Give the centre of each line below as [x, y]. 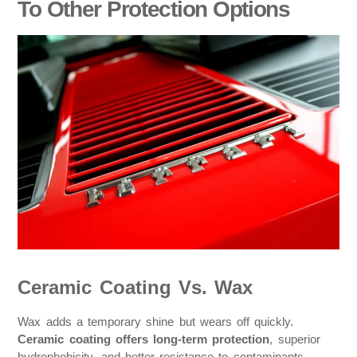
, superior [295, 339]
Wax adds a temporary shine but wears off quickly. [156, 322]
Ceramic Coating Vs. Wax [135, 288]
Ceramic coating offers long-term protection [144, 339]
